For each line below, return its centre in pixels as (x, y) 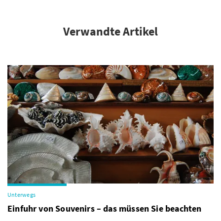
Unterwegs (22, 195)
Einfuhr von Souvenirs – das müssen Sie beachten (105, 208)
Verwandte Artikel (110, 31)
